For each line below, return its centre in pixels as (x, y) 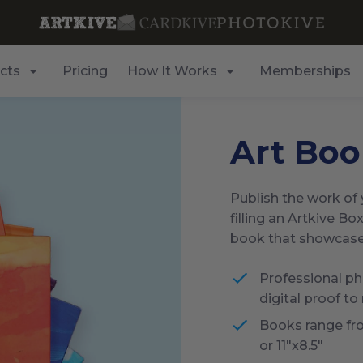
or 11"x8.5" (291, 346)
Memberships (305, 71)
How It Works (172, 71)
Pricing (85, 71)
